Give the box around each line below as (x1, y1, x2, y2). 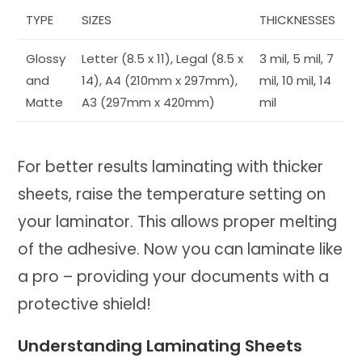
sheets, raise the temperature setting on (18, 183, 326, 206)
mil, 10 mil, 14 (259, 72, 332, 90)
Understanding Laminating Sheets (18, 335, 303, 358)
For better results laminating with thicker (18, 156, 324, 179)
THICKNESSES (259, 11, 336, 29)
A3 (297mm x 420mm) (82, 94, 216, 112)
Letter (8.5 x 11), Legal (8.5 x (82, 50, 244, 68)
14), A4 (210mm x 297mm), (82, 72, 238, 90)
